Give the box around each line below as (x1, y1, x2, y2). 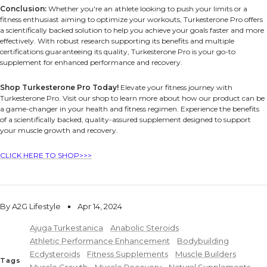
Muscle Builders (175, 249, 236, 259)
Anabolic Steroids (110, 223, 179, 233)
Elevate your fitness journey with (119, 83, 232, 92)
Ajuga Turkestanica (30, 223, 103, 233)
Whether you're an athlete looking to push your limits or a (46, 4, 247, 14)
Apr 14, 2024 (77, 201, 122, 212)
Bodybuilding (177, 236, 229, 246)
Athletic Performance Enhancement (30, 236, 170, 246)
